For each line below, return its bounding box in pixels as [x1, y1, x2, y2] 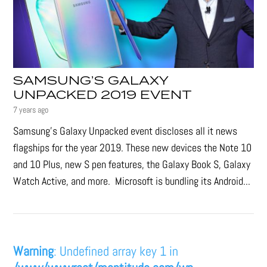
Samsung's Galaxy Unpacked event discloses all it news [13, 123, 238, 138]
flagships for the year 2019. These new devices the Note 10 [13, 140, 252, 154]
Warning [13, 242, 54, 259]
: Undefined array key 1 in [54, 242, 179, 259]
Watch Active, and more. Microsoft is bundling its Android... [13, 173, 251, 188]
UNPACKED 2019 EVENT [13, 85, 193, 105]
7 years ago [13, 104, 49, 115]
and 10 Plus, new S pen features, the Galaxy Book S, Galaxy [13, 157, 251, 171]
